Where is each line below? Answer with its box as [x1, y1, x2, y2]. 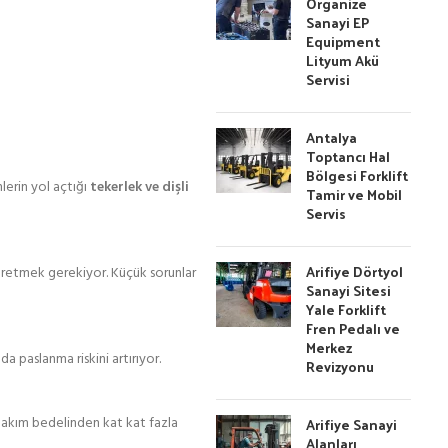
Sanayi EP [306, 10, 370, 35]
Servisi [306, 67, 351, 92]
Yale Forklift [306, 297, 387, 322]
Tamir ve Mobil [306, 182, 403, 207]
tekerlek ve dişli [90, 176, 189, 199]
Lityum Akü [306, 48, 380, 73]
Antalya [306, 125, 358, 150]
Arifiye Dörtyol [306, 259, 404, 284]
